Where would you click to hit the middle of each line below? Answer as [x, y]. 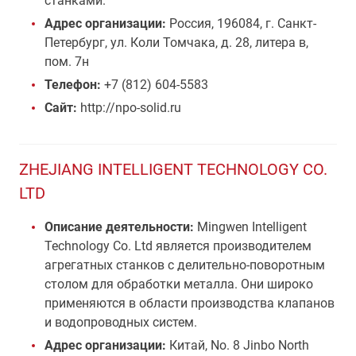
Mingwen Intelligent [250, 227]
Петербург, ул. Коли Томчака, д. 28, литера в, [176, 43]
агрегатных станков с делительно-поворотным [185, 265]
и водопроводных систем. [121, 322]
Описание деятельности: [119, 227]
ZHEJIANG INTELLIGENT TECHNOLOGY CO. [173, 169]
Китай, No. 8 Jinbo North [239, 345]
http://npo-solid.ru [129, 108]
